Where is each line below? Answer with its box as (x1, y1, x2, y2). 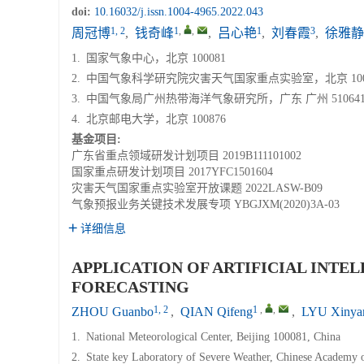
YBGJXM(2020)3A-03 (234, 198, 340, 210)
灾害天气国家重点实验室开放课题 (71, 182, 242, 194)
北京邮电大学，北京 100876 (86, 113, 226, 125)
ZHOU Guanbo (71, 305, 154, 318)
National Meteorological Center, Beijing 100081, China (86, 331, 340, 343)
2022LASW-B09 (245, 182, 323, 194)
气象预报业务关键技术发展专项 (71, 198, 231, 210)
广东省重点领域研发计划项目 (71, 149, 219, 162)
